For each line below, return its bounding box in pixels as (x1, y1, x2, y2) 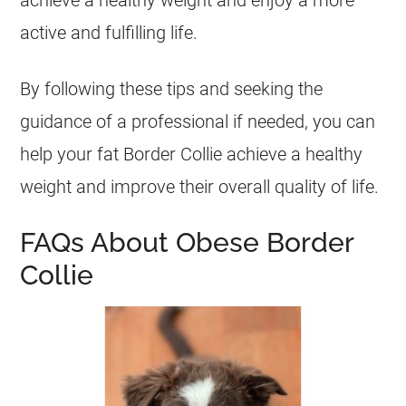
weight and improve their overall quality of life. (20, 176, 380, 198)
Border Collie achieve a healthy (119, 143, 363, 165)
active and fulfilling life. (20, 22, 198, 43)
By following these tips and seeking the (20, 78, 324, 100)
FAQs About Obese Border (20, 227, 354, 258)
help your (20, 143, 98, 165)
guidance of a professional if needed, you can (20, 111, 376, 132)
